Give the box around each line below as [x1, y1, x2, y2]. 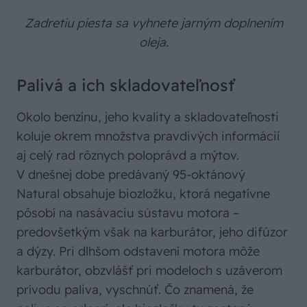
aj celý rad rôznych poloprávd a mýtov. [16, 147, 239, 164]
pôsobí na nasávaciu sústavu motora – [16, 205, 239, 221]
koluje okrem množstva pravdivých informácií [16, 128, 280, 145]
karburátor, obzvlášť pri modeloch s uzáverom [16, 262, 282, 279]
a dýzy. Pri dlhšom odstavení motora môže [16, 243, 260, 260]
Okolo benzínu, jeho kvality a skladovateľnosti [16, 109, 279, 125]
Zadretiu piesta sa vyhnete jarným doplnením [24, 15, 283, 32]
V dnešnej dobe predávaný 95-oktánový [16, 167, 245, 183]
